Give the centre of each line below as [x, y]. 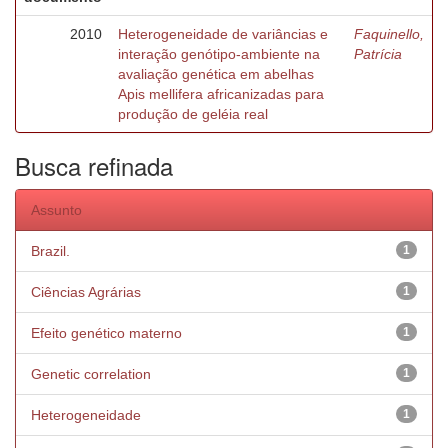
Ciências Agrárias [86, 292]
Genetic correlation [91, 374]
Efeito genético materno [106, 333]
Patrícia [378, 54]
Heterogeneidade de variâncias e [223, 34]
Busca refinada [94, 165]
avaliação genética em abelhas [216, 74]
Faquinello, [389, 34]
